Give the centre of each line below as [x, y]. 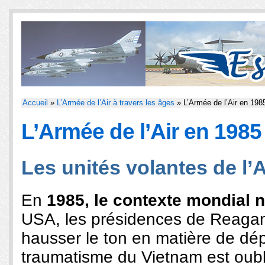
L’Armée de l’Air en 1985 [141, 132]
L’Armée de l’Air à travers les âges [116, 103]
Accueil [35, 103]
